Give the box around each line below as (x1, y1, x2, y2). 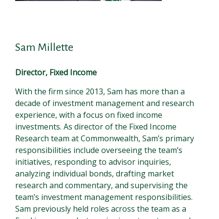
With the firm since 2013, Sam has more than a (15, 86, 185, 97)
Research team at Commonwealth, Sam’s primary (15, 133, 195, 144)
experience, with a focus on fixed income (15, 109, 163, 121)
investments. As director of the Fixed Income (15, 121, 177, 132)
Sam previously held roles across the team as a (15, 203, 187, 215)
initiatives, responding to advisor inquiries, (15, 156, 172, 168)
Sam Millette (15, 42, 74, 54)
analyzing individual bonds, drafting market (15, 168, 175, 179)
